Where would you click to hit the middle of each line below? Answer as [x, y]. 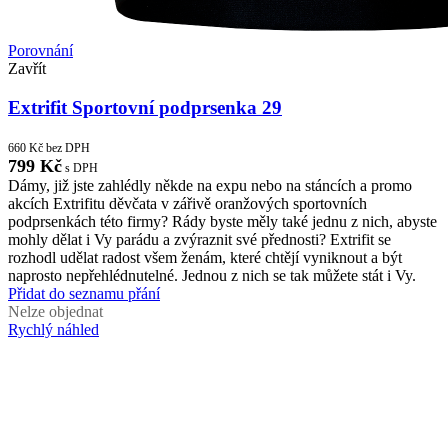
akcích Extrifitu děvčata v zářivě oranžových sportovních [187, 203]
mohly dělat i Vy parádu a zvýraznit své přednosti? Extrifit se [199, 239]
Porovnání [40, 51]
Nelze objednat [55, 311]
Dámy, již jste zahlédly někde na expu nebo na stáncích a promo [210, 185]
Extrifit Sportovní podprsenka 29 [145, 108]
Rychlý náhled [53, 329]
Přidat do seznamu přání [84, 293]
